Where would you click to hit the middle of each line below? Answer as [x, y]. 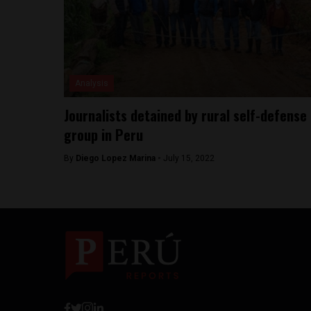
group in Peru [103, 135]
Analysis [92, 83]
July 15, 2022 [189, 158]
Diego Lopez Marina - [119, 158]
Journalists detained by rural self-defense [185, 115]
